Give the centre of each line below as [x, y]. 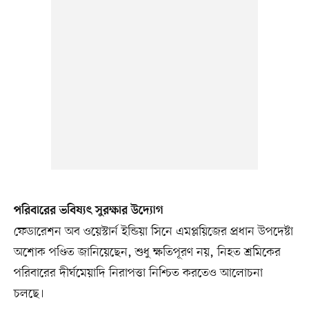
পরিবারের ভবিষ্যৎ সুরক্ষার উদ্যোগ [88, 211]
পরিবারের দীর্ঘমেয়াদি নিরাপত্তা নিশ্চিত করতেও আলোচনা [138, 273]
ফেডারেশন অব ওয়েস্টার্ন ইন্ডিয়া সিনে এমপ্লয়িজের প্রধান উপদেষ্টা [153, 232]
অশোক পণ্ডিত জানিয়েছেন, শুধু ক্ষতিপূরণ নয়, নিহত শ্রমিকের [147, 253]
